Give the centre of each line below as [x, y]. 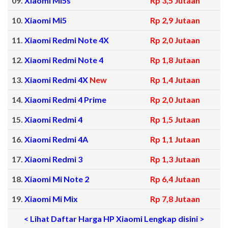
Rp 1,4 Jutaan [175, 80]
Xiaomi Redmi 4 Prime [65, 100]
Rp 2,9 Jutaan [175, 20]
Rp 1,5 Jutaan [175, 120]
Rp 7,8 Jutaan [175, 199]
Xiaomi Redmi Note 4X [67, 40]
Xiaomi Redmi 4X [57, 80]
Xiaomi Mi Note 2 [57, 179]
